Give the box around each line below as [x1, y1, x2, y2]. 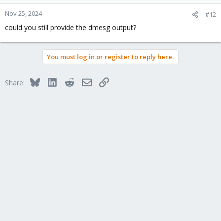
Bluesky [39, 76, 64, 86]
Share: [5, 78, 25, 87]
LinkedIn [56, 76, 83, 86]
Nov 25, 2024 [5, 9, 42, 18]
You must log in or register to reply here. [47, 52, 174, 61]
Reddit [74, 76, 94, 86]
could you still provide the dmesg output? [5, 23, 136, 32]
